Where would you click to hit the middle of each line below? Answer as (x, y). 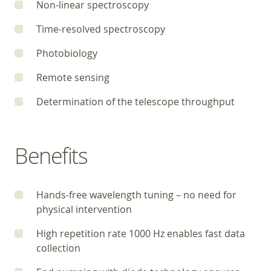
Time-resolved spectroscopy (101, 29)
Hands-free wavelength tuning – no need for (136, 195)
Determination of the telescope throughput (135, 102)
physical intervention (84, 209)
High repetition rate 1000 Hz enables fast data (141, 233)
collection (58, 248)
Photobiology (67, 53)
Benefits (51, 155)
